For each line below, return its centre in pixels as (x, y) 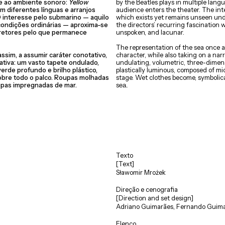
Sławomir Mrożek (141, 172)
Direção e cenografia (147, 189)
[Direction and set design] (155, 198)
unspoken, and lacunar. (150, 32)
